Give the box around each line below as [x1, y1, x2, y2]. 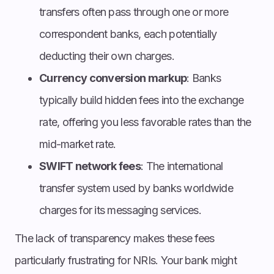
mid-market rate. [39, 137, 116, 150]
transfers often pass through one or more [39, 5, 229, 18]
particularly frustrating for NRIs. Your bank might [15, 253, 237, 267]
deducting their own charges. [39, 49, 174, 62]
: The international [141, 159, 223, 172]
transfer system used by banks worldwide [39, 181, 233, 194]
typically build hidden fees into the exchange [39, 93, 244, 106]
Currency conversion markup [39, 71, 187, 84]
